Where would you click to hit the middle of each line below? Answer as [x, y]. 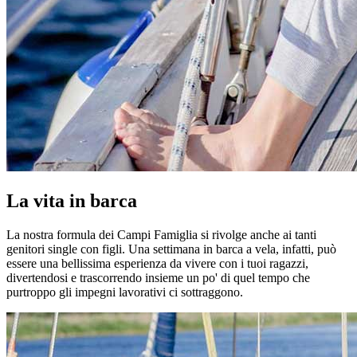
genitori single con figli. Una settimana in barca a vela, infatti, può [171, 249]
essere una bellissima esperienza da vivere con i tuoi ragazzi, [157, 263]
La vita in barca [72, 200]
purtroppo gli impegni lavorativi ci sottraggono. [125, 292]
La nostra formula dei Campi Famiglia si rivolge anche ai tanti [161, 234]
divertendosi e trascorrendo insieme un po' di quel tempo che [158, 277]
